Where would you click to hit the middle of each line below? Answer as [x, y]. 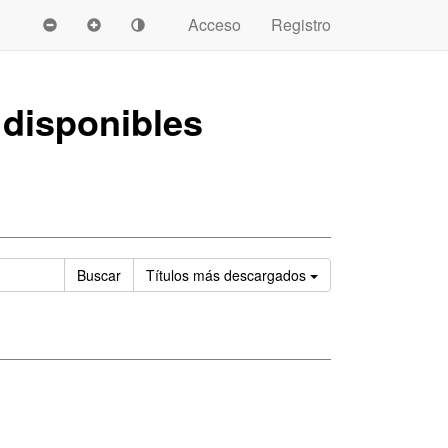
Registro [301, 24]
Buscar [99, 275]
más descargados [249, 275]
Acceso [214, 24]
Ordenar [343, 274]
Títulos [169, 275]
